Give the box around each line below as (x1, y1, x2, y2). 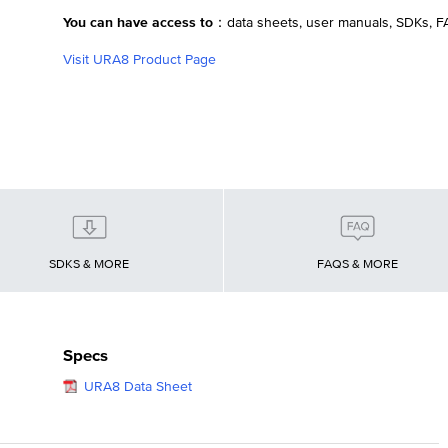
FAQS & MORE (317, 258, 399, 271)
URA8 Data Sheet (83, 379, 192, 394)
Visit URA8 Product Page (62, 53, 216, 68)
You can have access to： (62, 16, 227, 31)
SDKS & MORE (49, 258, 130, 271)
